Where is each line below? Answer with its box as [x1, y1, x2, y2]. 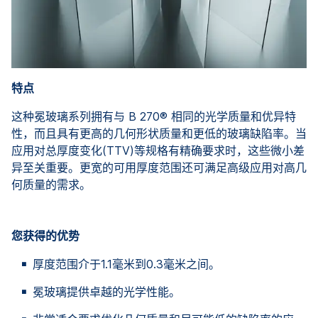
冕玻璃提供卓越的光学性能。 [33, 285, 180, 300]
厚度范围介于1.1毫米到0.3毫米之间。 [33, 257, 220, 272]
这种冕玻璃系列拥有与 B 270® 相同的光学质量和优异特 [11, 109, 296, 124]
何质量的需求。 [11, 177, 91, 192]
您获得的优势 [11, 229, 79, 243]
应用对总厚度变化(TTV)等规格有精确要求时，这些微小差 [11, 143, 305, 158]
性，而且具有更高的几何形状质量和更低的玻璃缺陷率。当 [11, 126, 307, 141]
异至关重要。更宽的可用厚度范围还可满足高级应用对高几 [11, 160, 307, 175]
